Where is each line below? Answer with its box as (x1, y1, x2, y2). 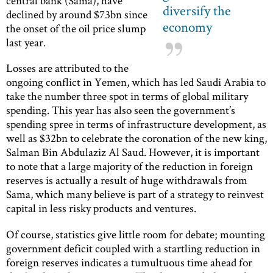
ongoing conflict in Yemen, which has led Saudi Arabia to (6, 74, 266, 90)
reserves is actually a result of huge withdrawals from (6, 172, 247, 188)
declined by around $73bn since (6, 7, 147, 23)
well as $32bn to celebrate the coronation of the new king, (6, 130, 267, 146)
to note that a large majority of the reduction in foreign (6, 158, 253, 174)
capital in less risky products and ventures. (6, 200, 196, 216)
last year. (6, 35, 46, 51)
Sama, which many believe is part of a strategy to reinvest (6, 186, 264, 202)
